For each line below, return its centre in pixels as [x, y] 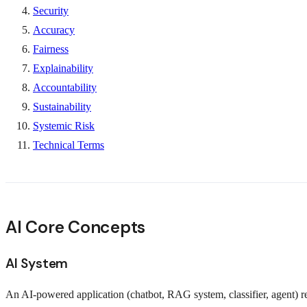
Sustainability [62, 106]
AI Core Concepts [76, 227]
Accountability [65, 87]
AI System [37, 263]
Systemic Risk [64, 125]
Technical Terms [69, 145]
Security [51, 10]
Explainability [63, 68]
